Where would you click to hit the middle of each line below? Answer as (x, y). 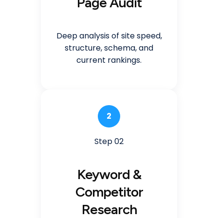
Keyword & (109, 174)
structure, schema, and (109, 48)
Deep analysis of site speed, (109, 36)
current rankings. (109, 60)
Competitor (109, 191)
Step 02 (109, 141)
